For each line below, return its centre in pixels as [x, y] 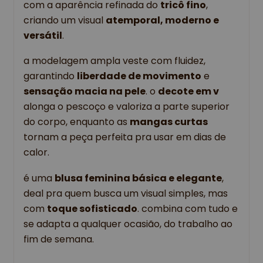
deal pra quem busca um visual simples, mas [126, 193]
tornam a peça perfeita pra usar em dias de [125, 137]
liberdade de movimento [139, 76]
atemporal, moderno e [162, 21]
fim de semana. [59, 239]
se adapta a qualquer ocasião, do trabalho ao [128, 224]
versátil [43, 36]
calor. [36, 153]
